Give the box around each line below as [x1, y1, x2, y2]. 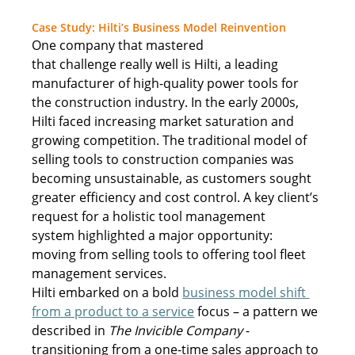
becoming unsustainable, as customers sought [32, 169, 315, 187]
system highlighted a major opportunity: [32, 226, 277, 244]
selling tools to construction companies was [32, 150, 298, 168]
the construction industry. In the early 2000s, [32, 93, 303, 111]
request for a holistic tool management [32, 207, 269, 225]
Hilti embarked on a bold [32, 283, 183, 301]
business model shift [182, 283, 310, 301]
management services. [32, 264, 170, 282]
